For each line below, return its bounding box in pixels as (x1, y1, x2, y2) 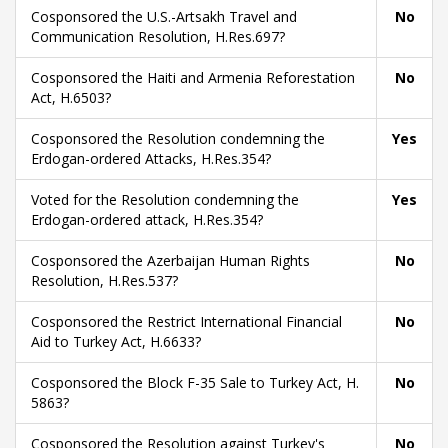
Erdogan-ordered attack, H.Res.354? (31, 210, 263, 229)
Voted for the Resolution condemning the (31, 190, 299, 209)
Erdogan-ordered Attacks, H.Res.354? (31, 149, 271, 168)
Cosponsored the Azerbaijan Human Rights (31, 251, 310, 270)
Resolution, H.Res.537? (31, 271, 178, 290)
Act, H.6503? (31, 88, 111, 107)
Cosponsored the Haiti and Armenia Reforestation (31, 68, 355, 87)
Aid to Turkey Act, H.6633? (31, 332, 201, 351)
